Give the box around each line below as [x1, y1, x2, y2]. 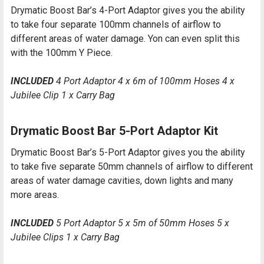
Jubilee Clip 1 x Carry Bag [11, 90, 115, 101]
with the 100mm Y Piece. [11, 47, 113, 59]
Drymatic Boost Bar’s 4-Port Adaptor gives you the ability [11, 5, 245, 16]
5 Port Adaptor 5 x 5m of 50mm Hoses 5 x [54, 217, 229, 229]
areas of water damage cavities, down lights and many [11, 175, 233, 187]
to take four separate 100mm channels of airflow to [11, 19, 221, 31]
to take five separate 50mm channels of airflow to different [11, 161, 253, 173]
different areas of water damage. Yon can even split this [11, 33, 240, 45]
